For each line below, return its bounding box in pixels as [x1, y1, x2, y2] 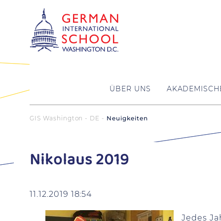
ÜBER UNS [109, 84, 151, 93]
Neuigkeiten [107, 114, 148, 122]
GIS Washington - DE [30, 114, 100, 122]
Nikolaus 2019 [30, 147, 129, 173]
